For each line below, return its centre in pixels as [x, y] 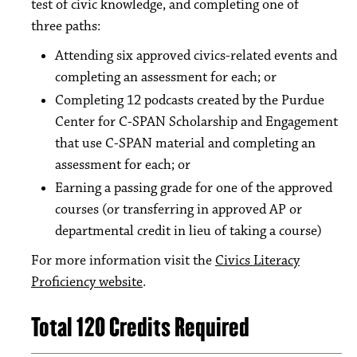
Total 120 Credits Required [140, 327]
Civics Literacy [257, 261]
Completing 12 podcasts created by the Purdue [190, 100]
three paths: [66, 26]
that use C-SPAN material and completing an [185, 143]
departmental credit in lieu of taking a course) [188, 231]
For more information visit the [123, 261]
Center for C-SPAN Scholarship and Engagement [196, 122]
